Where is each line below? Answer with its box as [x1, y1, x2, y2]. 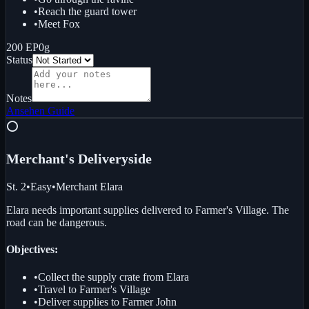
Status [6, 54, 32, 66]
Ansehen [6, 105, 45, 117]
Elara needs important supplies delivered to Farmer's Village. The [6, 204, 289, 217]
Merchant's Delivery [6, 151, 128, 167]
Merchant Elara [56, 181, 123, 193]
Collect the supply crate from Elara [38, 270, 189, 283]
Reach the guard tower [38, 6, 137, 18]
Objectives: [6, 243, 58, 256]
